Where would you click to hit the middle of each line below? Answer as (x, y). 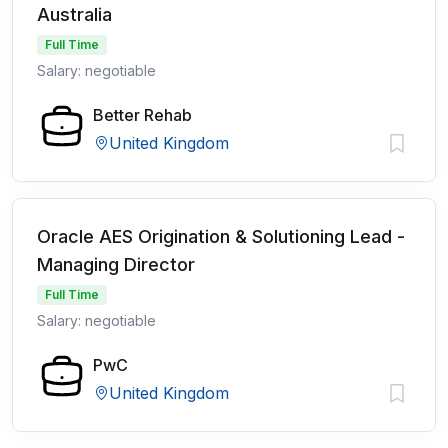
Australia (74, 14)
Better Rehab (142, 115)
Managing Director (116, 264)
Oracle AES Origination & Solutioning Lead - (221, 236)
